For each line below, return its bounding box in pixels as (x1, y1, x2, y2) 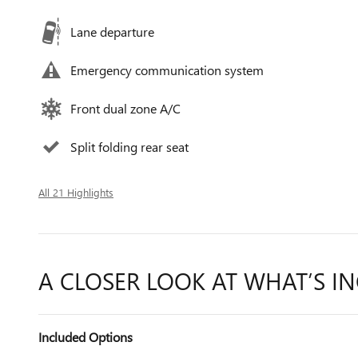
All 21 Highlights (38, 185, 113, 199)
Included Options (38, 328, 133, 345)
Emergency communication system (70, 62, 264, 78)
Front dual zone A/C (70, 100, 181, 117)
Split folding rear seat (70, 138, 189, 155)
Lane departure (70, 23, 154, 40)
